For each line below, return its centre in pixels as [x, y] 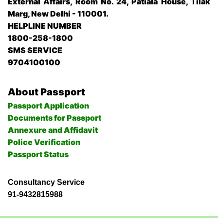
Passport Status [38, 154]
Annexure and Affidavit [53, 130]
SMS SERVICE [35, 50]
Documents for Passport [54, 118]
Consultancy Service [46, 182]
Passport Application [48, 106]
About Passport [46, 92]
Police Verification [44, 142]
